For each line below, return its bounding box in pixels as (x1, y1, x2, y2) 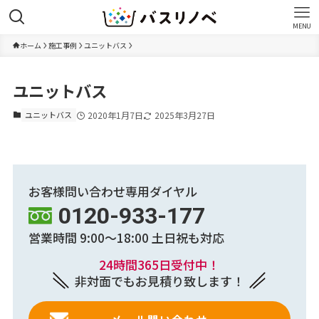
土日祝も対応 (149, 228, 225, 246)
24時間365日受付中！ (99, 255, 220, 273)
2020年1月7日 (87, 109, 143, 122)
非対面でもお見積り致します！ (74, 271, 244, 290)
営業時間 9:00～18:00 (28, 228, 150, 246)
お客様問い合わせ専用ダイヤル (28, 182, 198, 200)
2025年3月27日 (154, 109, 215, 122)
